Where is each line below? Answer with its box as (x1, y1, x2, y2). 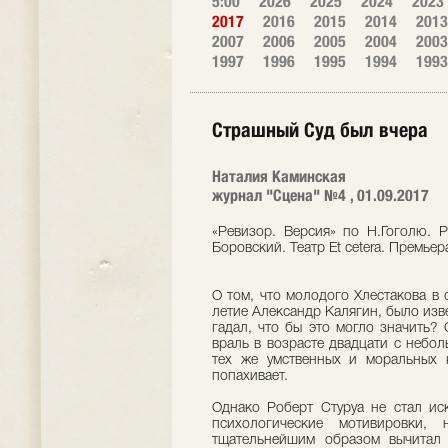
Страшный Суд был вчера (212, 118, 428, 141)
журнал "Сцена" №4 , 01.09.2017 (212, 186, 429, 205)
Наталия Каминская (212, 167, 346, 186)
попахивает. (212, 370, 288, 383)
